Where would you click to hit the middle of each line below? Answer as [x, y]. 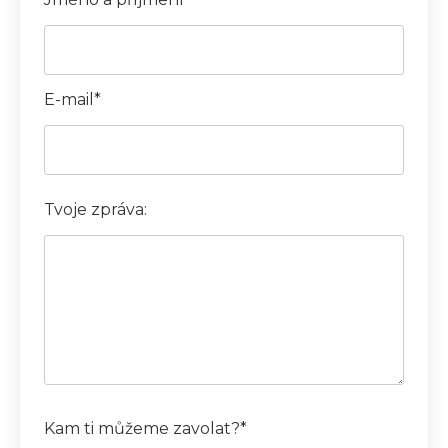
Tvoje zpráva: [95, 209]
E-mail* [72, 99]
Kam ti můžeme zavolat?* [145, 428]
